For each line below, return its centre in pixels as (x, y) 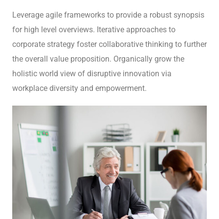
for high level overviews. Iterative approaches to (94, 29)
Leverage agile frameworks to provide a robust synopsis (108, 15)
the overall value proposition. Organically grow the (98, 59)
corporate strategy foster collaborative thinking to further (109, 44)
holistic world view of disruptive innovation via (92, 73)
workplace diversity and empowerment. (79, 88)
